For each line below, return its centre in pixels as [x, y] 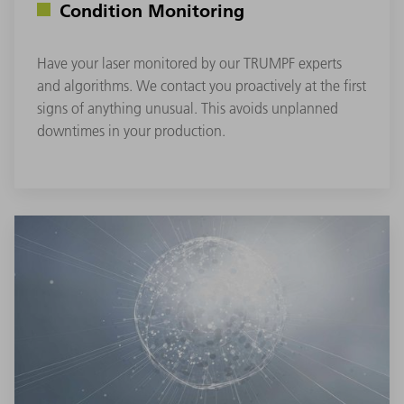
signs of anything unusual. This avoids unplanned [188, 108]
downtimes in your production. [131, 130]
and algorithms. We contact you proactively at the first [202, 85]
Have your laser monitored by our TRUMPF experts [189, 63]
